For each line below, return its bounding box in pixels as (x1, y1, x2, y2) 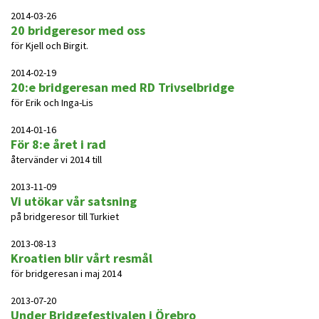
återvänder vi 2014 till (11, 153, 102, 166)
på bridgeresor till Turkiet (11, 210, 119, 223)
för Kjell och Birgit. (11, 39, 88, 52)
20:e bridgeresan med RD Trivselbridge (11, 79, 234, 95)
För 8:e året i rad (11, 136, 106, 152)
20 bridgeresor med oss (11, 22, 145, 38)
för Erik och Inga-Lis (11, 96, 93, 109)
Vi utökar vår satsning (11, 193, 137, 209)
